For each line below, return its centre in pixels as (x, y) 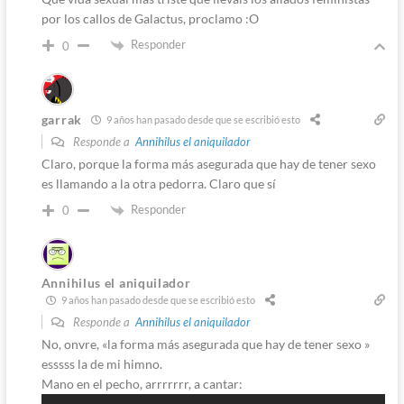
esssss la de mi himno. (101, 363)
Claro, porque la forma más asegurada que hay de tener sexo (208, 163)
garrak (61, 120)
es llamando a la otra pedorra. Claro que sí (158, 183)
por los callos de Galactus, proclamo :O (150, 19)
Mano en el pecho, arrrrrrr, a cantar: (142, 383)
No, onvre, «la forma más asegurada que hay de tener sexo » (205, 344)
